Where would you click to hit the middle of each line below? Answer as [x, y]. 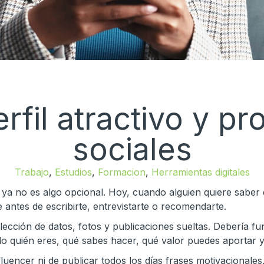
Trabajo [32, 172]
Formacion [121, 172]
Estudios [73, 172]
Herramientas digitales [200, 172]
